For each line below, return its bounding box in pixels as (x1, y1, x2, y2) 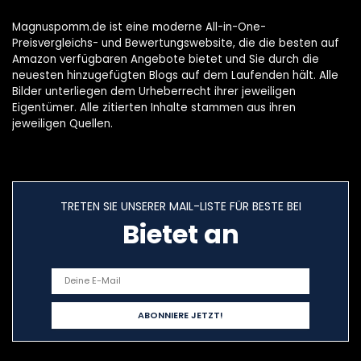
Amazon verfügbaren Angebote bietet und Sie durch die (12, 51, 319, 67)
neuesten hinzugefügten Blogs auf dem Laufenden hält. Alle (12, 67, 338, 83)
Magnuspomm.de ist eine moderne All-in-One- (12, 19, 266, 35)
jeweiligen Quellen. (12, 115, 113, 131)
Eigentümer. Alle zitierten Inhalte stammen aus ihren (12, 99, 296, 115)
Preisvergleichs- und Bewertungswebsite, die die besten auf (12, 35, 339, 51)
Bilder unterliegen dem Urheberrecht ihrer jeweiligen (12, 83, 296, 99)
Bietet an (122, 215, 239, 252)
